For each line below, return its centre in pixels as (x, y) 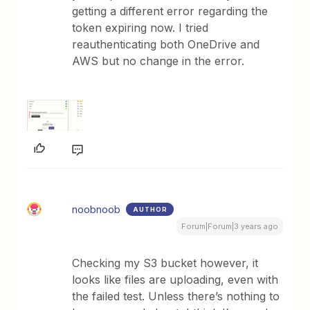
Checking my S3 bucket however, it (165, 263)
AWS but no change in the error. (158, 61)
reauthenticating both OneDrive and (166, 45)
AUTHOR (151, 210)
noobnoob (97, 210)
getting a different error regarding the (170, 11)
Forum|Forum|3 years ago (229, 227)
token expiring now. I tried (140, 28)
